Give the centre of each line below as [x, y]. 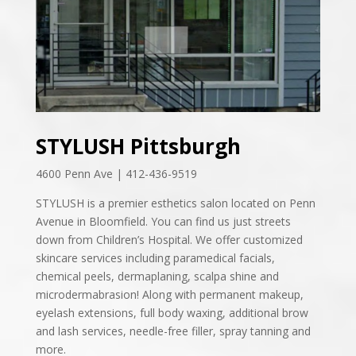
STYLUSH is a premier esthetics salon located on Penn [175, 203]
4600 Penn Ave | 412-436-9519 [116, 174]
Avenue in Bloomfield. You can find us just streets [163, 222]
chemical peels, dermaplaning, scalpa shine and [157, 277]
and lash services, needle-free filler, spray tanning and [173, 331]
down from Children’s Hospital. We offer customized [169, 240]
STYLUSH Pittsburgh [138, 147]
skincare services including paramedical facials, [155, 258]
